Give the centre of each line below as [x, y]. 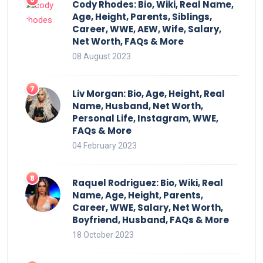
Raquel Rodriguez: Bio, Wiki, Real [148, 183]
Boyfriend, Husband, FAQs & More [151, 220]
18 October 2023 [103, 235]
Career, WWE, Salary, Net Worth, [148, 207]
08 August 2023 [102, 56]
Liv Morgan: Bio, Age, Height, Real [149, 93]
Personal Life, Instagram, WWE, [145, 118]
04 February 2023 [104, 145]
